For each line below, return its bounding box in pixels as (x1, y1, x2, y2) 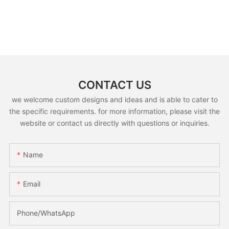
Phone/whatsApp (16, 208, 75, 217)
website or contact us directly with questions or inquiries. (19, 119, 210, 128)
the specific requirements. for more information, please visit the (9, 107, 220, 116)
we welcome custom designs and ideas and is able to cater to (11, 95, 218, 104)
